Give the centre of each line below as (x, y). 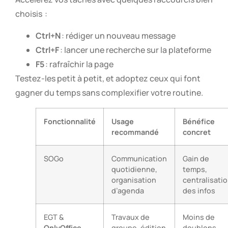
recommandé (135, 132)
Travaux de (131, 217)
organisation (134, 180)
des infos (199, 190)
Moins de (199, 217)
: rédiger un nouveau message (118, 35)
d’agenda (128, 190)
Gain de (196, 158)
